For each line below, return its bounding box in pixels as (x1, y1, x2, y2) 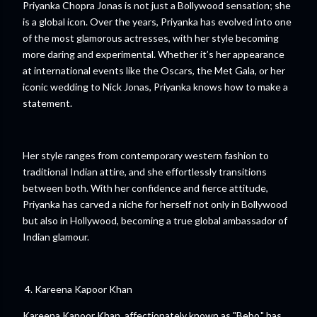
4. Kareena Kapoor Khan (23, 283, 132, 295)
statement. (23, 97, 72, 109)
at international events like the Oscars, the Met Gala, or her (23, 64, 285, 76)
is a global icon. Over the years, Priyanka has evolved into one (23, 16, 292, 28)
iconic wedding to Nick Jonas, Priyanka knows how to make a (23, 81, 288, 93)
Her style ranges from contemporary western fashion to (23, 149, 269, 161)
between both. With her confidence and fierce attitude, (23, 182, 268, 194)
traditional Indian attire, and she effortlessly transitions (23, 166, 267, 178)
